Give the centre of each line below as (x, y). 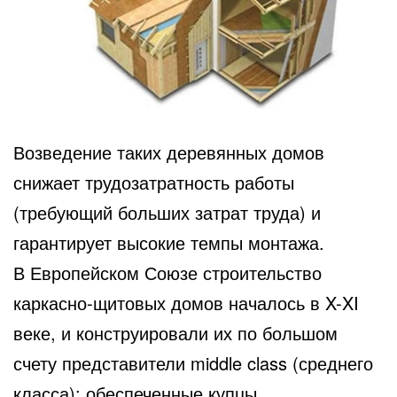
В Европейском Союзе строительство (167, 272)
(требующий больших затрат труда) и (167, 212)
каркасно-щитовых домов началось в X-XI (186, 302)
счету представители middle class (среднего (193, 362)
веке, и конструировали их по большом (175, 332)
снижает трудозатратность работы (154, 182)
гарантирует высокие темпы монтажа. (169, 242)
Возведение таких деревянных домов (169, 152)
